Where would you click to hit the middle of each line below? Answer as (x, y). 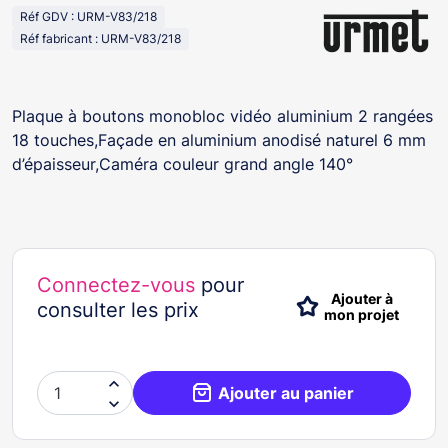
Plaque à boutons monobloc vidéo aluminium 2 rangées (222, 115)
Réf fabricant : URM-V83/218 (100, 38)
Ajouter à (361, 298)
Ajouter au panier (286, 392)
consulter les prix (118, 309)
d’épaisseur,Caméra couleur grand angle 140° (182, 163)
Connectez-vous (116, 284)
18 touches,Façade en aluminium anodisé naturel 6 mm (219, 139)
